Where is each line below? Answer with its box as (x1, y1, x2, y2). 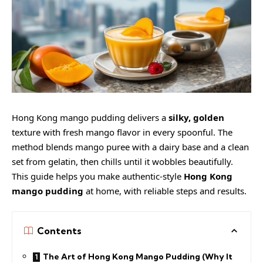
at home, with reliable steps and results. (83, 184, 247, 197)
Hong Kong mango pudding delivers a (12, 111, 168, 123)
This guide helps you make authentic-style (12, 170, 184, 182)
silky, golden (168, 111, 224, 123)
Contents (37, 225, 82, 237)
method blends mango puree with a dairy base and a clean (12, 140, 249, 153)
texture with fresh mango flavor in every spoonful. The (12, 126, 232, 138)
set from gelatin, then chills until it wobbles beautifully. (12, 155, 233, 167)
